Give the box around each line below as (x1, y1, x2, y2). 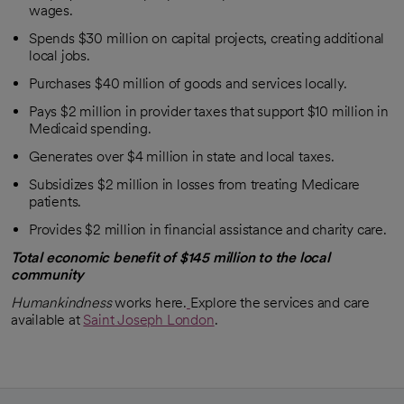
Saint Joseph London (83, 310, 215, 328)
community (11, 265, 85, 283)
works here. (111, 293, 188, 311)
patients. (29, 192, 82, 210)
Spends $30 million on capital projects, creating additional (29, 29, 385, 47)
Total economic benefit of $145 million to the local (11, 248, 330, 266)
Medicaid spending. (29, 119, 151, 137)
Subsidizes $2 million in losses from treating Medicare (29, 175, 361, 193)
